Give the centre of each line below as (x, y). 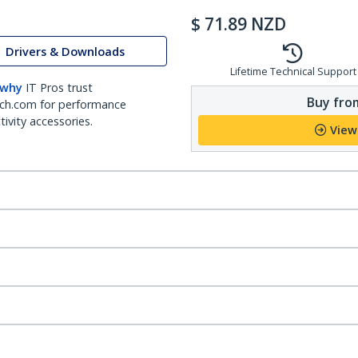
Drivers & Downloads (65, 51)
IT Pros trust (59, 88)
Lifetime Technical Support (293, 72)
